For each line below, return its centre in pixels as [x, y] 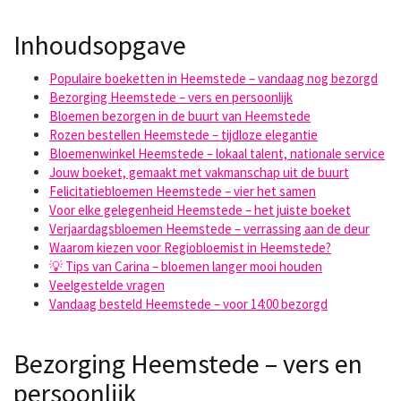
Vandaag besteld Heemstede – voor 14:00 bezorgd [188, 304]
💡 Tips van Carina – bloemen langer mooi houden [186, 266]
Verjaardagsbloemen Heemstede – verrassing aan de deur [209, 229]
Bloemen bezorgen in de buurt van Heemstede [180, 116]
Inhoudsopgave [100, 45]
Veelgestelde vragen [107, 285]
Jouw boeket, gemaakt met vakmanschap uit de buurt [199, 172]
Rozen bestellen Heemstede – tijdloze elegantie [183, 135]
